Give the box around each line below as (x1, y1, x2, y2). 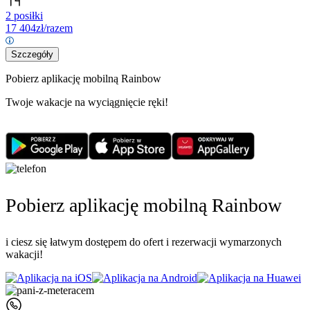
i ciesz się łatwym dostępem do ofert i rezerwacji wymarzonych (6, 236, 282, 248)
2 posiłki (6, 10, 43, 22)
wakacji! (6, 248, 43, 261)
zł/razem (36, 22, 73, 35)
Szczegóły (11, 49, 53, 60)
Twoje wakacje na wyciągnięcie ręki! (6, 96, 168, 109)
